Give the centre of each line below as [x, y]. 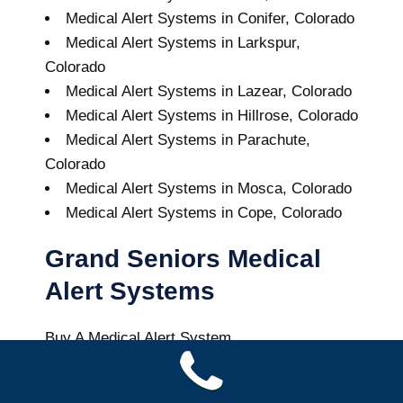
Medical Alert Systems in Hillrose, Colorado [212, 115]
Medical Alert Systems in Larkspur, [183, 42]
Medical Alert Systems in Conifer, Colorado [210, 18]
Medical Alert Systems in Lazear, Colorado [209, 91]
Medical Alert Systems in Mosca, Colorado [209, 188]
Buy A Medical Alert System [138, 337]
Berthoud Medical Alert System [149, 362]
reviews [121, 386]
